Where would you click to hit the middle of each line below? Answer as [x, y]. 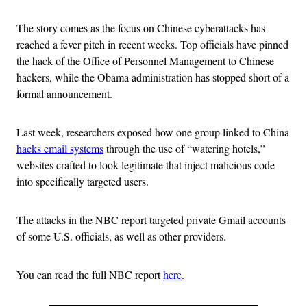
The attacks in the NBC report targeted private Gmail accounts [151, 219]
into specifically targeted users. [83, 181]
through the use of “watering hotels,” [184, 148]
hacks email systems [60, 148]
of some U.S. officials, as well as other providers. [121, 236]
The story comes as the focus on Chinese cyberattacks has [141, 27]
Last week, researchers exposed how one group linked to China [153, 132]
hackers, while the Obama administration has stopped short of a [153, 77]
